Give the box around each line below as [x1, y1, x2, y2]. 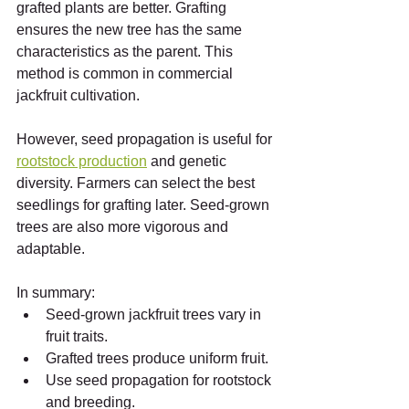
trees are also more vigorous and [16, 218, 232, 235]
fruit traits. [46, 328, 108, 344]
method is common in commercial [16, 65, 236, 81]
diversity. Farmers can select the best [16, 174, 258, 191]
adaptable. [16, 240, 85, 257]
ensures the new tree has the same [16, 21, 246, 37]
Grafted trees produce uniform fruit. [46, 350, 268, 366]
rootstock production [16, 152, 147, 169]
